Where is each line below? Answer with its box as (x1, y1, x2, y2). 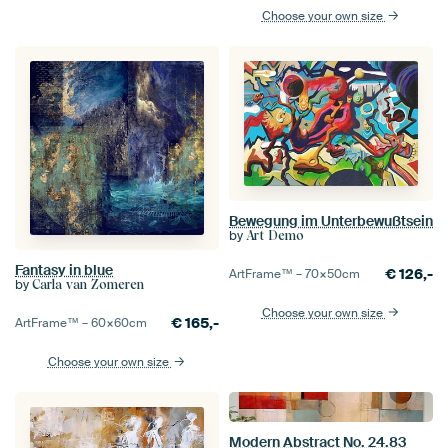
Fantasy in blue (15, 261, 113, 280)
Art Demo (246, 227, 304, 243)
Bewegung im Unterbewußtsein (229, 211, 433, 230)
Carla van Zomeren (32, 277, 144, 293)
